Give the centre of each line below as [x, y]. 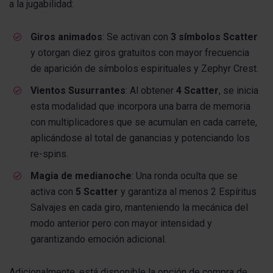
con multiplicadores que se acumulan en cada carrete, [144, 122]
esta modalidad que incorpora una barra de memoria [140, 106]
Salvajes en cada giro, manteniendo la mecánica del [139, 207]
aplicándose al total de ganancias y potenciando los [140, 138]
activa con [53, 191]
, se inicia [239, 90]
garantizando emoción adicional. [98, 239]
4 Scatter [197, 90]
